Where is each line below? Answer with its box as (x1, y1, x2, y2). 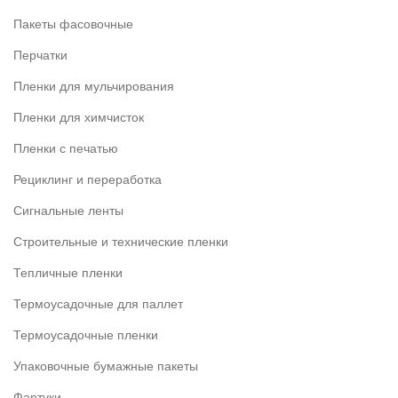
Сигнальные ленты (13, 203, 123, 219)
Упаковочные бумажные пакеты (13, 359, 198, 374)
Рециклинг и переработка (13, 172, 162, 187)
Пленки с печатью (13, 141, 118, 156)
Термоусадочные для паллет (13, 297, 183, 312)
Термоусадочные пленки (13, 328, 158, 343)
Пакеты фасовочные (13, 17, 133, 32)
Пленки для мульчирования (13, 79, 174, 94)
